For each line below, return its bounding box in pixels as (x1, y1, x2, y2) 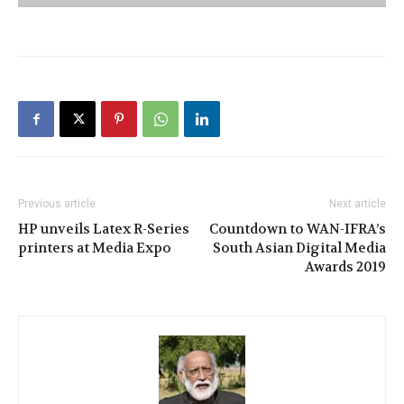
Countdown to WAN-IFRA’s (209, 220, 386, 239)
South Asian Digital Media (213, 239, 386, 258)
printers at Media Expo (18, 239, 171, 258)
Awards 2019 (305, 258, 386, 277)
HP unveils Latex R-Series (18, 220, 189, 239)
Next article (329, 197, 386, 211)
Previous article (18, 197, 96, 211)
